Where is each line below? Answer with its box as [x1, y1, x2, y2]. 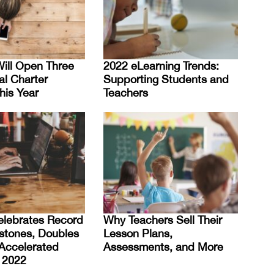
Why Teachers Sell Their [103, 213, 222, 227]
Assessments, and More [103, 240, 223, 254]
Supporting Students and [103, 72, 229, 86]
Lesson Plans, [103, 227, 172, 240]
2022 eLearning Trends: [103, 59, 219, 72]
